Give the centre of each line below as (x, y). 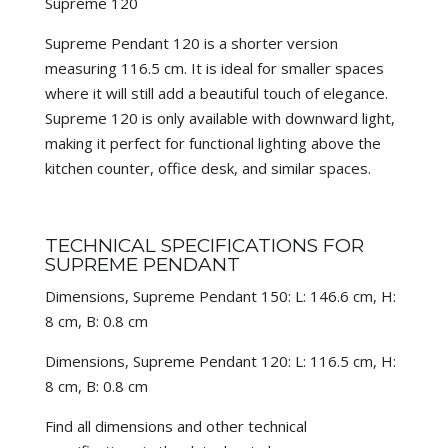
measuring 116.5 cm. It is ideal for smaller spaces (214, 67)
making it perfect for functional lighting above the (212, 142)
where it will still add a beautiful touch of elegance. (216, 92)
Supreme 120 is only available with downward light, (219, 117)
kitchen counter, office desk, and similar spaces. (207, 167)
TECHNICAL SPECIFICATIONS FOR (204, 245)
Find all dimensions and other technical (175, 425)
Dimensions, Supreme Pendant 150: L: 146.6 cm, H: (220, 295)
